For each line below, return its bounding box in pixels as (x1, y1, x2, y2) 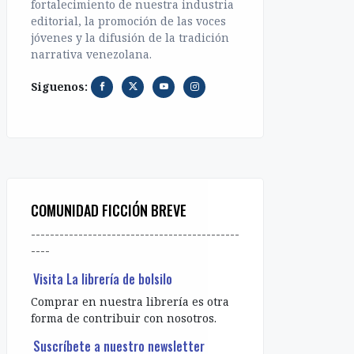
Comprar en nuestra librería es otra (31, 293, 229, 309)
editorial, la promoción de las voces (31, 13, 226, 28)
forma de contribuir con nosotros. (31, 310, 217, 326)
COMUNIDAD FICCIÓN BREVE (31, 200, 186, 221)
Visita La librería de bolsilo (33, 269, 173, 288)
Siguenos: (31, 78, 91, 94)
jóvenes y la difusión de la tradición (31, 29, 229, 45)
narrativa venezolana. (31, 46, 152, 62)
